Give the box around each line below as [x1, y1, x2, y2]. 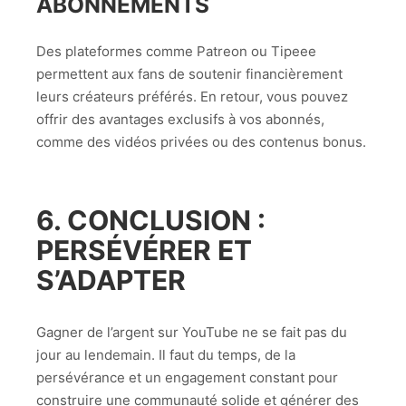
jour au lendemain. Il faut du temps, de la [36, 345, 295, 363]
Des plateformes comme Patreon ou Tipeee [36, 43, 316, 61]
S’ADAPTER [36, 264, 186, 297]
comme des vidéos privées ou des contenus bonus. [36, 133, 366, 151]
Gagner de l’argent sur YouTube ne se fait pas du [36, 323, 347, 341]
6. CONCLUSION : [36, 204, 266, 237]
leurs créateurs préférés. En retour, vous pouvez [36, 88, 348, 106]
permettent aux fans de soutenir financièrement [36, 65, 343, 83]
